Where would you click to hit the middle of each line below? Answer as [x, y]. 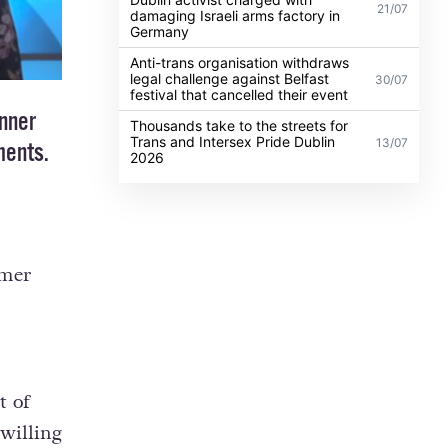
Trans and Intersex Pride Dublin [233, 141]
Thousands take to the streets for [239, 125]
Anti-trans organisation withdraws [240, 62]
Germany [160, 31]
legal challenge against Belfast [230, 78]
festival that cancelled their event [239, 94]
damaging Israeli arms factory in [235, 15]
